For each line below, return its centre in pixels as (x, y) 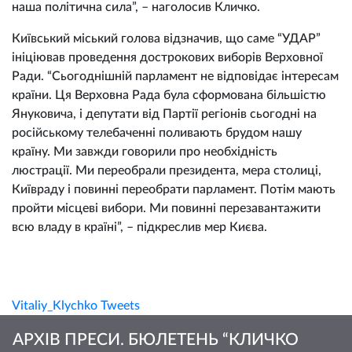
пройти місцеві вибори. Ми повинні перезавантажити (166, 208)
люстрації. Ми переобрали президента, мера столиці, (167, 170)
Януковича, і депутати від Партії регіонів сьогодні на (164, 114)
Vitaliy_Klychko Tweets (76, 306)
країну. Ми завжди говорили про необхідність (145, 152)
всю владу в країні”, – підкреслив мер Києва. (143, 227)
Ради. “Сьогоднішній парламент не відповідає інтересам (175, 76)
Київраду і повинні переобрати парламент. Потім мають (174, 189)
